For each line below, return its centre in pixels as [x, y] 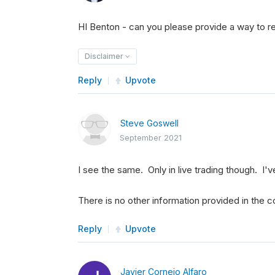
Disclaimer [105, 56]
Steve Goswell [149, 123]
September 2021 [151, 137]
